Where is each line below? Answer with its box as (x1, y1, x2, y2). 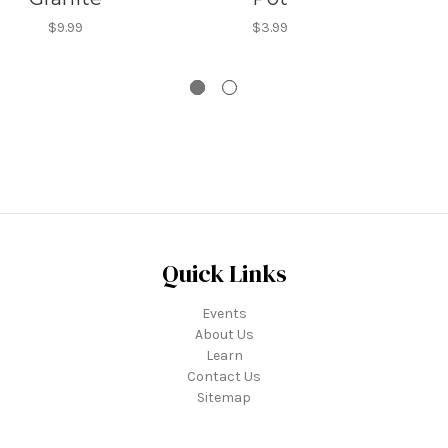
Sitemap (197, 389, 251, 407)
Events (201, 305, 247, 323)
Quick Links (161, 257, 287, 291)
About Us (194, 326, 254, 344)
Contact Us (187, 368, 261, 386)
